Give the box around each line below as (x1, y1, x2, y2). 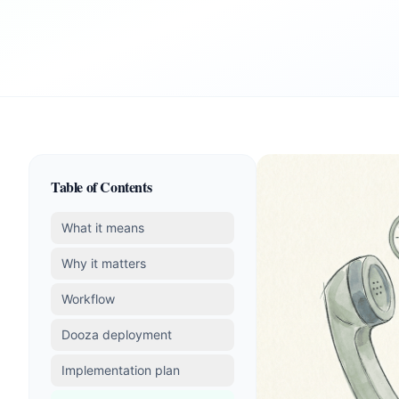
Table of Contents (51, 176, 152, 197)
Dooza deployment (61, 327, 172, 342)
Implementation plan (61, 362, 180, 378)
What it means (61, 220, 144, 235)
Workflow (61, 291, 115, 306)
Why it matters (61, 256, 146, 271)
